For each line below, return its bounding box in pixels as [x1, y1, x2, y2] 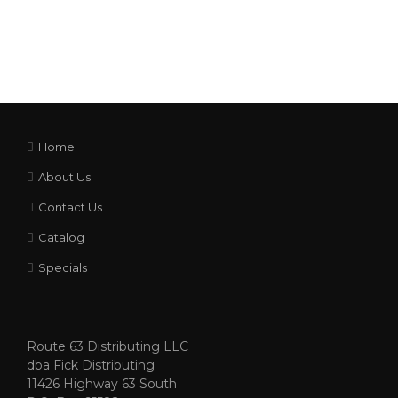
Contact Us [38, 200, 102, 214]
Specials [38, 260, 87, 275]
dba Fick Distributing [27, 357, 155, 373]
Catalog [38, 230, 84, 244]
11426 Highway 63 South [27, 376, 177, 392]
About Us [38, 170, 91, 184]
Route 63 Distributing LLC [27, 338, 188, 354]
